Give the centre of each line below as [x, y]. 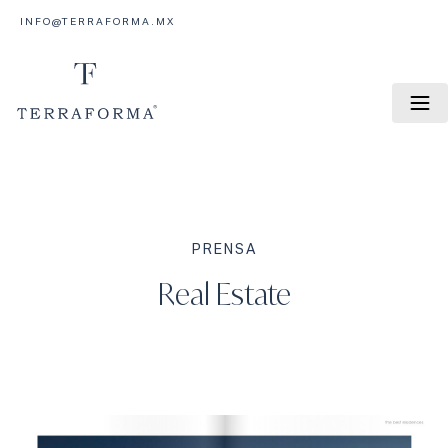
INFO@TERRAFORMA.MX [97, 22]
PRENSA [224, 250]
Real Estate [224, 294]
